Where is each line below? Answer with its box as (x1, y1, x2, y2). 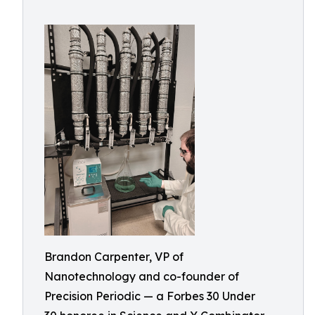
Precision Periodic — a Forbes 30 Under (44, 288, 255, 303)
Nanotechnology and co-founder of (44, 269, 239, 283)
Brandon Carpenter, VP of (44, 249, 184, 264)
